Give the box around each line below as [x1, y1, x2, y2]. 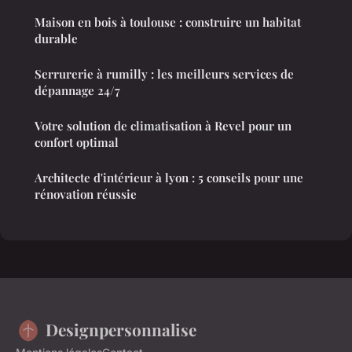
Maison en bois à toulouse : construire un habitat [35, 14, 301, 31]
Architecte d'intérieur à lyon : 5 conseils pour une [35, 170, 303, 186]
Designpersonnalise [46, 318, 196, 341]
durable [35, 31, 78, 47]
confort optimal [35, 134, 119, 151]
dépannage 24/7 [35, 82, 120, 99]
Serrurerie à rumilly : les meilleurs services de [35, 66, 294, 82]
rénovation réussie [35, 186, 137, 203]
